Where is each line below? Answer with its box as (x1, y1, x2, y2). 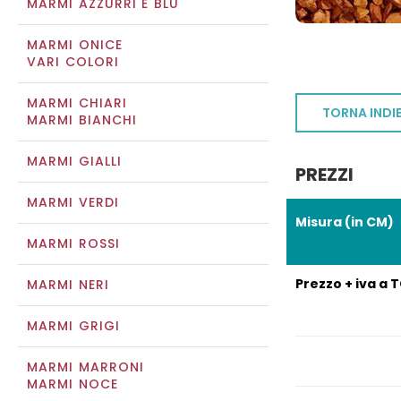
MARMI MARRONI (27, 358, 145, 376)
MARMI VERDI (27, 193, 120, 211)
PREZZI (295, 162, 354, 188)
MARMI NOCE (27, 375, 118, 393)
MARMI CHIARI (27, 94, 128, 112)
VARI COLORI (27, 53, 120, 71)
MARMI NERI (27, 276, 109, 294)
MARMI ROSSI (27, 235, 121, 252)
